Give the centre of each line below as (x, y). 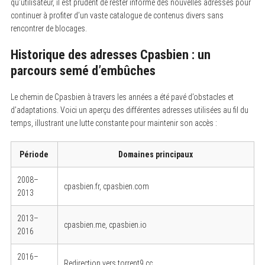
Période (34, 154)
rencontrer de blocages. (49, 28)
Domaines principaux (156, 154)
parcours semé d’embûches (83, 70)
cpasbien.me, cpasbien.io (105, 224)
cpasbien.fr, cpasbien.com (106, 186)
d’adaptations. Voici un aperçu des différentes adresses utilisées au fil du (129, 110)
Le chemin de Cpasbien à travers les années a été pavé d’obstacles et (122, 97)
